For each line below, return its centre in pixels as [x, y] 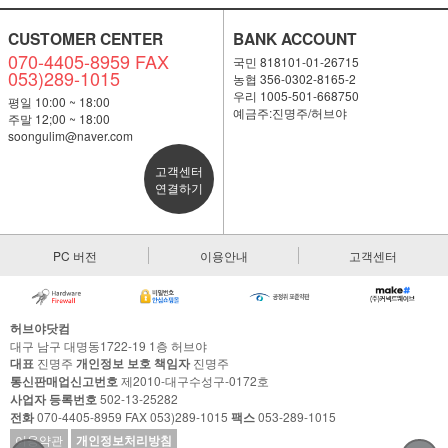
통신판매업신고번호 [64, 381]
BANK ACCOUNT [294, 38]
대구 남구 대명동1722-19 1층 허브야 [108, 346]
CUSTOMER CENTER [85, 38]
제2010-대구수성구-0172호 [193, 381]
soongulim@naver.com [70, 135]
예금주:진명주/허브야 [289, 112]
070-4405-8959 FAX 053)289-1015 [132, 417]
